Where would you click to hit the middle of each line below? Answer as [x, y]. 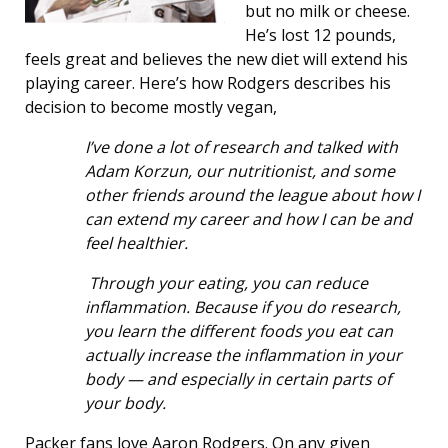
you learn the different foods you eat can [239, 331]
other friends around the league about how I [252, 195]
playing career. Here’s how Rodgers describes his [208, 83]
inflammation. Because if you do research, [243, 307]
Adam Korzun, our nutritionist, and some [240, 171]
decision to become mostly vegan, [151, 107]
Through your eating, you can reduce [228, 283]
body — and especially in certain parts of [238, 379]
